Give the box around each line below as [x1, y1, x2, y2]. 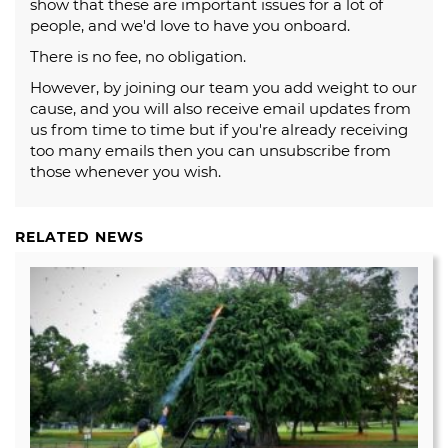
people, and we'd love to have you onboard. [30, 15, 350, 35]
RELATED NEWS [15, 227, 144, 246]
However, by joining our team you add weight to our [30, 77, 417, 97]
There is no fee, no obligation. [30, 46, 246, 66]
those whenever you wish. [30, 161, 221, 181]
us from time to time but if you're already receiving [30, 119, 408, 139]
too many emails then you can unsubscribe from [30, 140, 391, 160]
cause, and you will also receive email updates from [30, 98, 411, 118]
